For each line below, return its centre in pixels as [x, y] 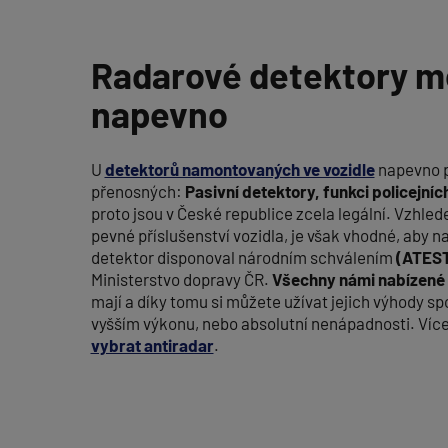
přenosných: [137, 190]
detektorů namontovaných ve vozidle [239, 168]
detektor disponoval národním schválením [243, 256]
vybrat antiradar [152, 344]
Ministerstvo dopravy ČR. [181, 278]
